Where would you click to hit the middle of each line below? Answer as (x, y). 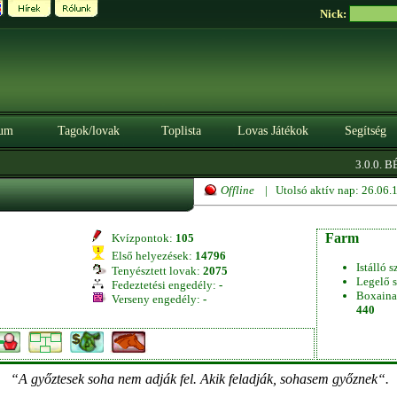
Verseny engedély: (155, 299)
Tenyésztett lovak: (155, 271)
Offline (237, 190)
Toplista (181, 131)
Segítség (365, 131)
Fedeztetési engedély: (163, 285)
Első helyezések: (151, 256)
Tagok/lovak (89, 131)
